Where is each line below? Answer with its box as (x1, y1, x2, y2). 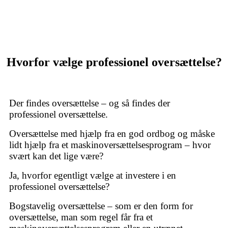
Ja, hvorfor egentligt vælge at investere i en (9, 170, 176, 181)
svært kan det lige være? (9, 151, 103, 162)
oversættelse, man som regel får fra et (9, 212, 153, 223)
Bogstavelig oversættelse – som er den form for (9, 201, 193, 212)
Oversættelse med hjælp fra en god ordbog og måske (9, 128, 215, 139)
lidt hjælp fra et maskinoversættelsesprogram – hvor (9, 139, 211, 151)
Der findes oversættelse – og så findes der (9, 98, 170, 109)
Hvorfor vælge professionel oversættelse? (6, 55, 222, 69)
